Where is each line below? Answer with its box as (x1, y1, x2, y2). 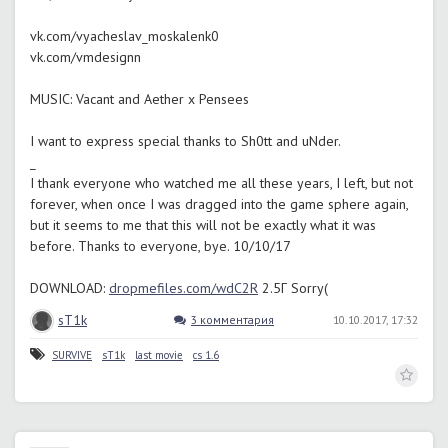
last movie (135, 348, 183, 362)
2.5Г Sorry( (258, 279, 328, 297)
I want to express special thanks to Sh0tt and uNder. (30, 132, 341, 150)
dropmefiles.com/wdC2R (109, 279, 258, 297)
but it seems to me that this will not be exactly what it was (30, 216, 376, 234)
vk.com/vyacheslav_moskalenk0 (30, 27, 219, 45)
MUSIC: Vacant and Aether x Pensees (30, 90, 249, 108)
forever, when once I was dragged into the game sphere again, (30, 195, 408, 213)
